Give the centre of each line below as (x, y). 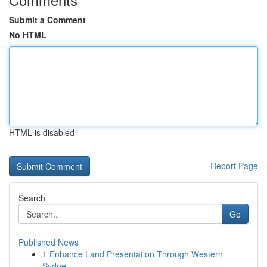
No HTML (28, 35)
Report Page (234, 166)
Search (32, 198)
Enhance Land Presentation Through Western (136, 254)
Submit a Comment (47, 20)
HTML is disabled (42, 132)
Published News (49, 242)
